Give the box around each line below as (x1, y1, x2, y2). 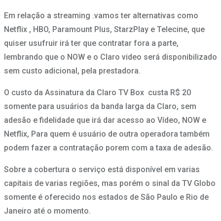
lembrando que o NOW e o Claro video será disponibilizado (4, 52, 217, 62)
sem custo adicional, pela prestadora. (4, 66, 141, 76)
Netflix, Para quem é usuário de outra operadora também (4, 129, 210, 139)
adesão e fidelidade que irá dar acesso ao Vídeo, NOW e (4, 115, 206, 125)
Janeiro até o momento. (4, 206, 91, 216)
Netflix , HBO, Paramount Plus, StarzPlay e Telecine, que (4, 25, 205, 35)
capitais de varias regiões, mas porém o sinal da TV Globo (4, 179, 216, 188)
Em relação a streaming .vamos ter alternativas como (4, 11, 198, 21)
